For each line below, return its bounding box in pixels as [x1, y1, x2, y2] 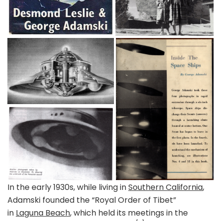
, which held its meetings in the [70, 207, 188, 219]
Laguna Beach [16, 207, 70, 219]
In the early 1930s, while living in [7, 181, 128, 193]
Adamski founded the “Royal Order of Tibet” [7, 194, 176, 206]
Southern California [128, 181, 203, 193]
